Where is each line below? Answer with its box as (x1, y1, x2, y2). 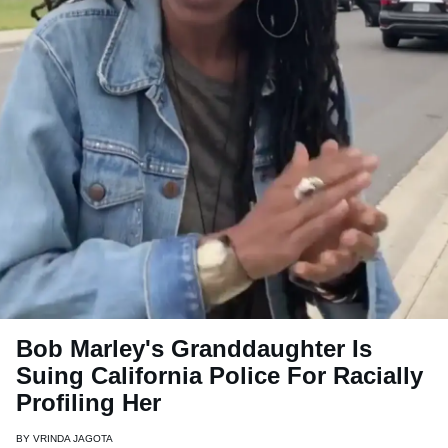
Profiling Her (16, 389, 161, 417)
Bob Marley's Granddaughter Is (16, 335, 372, 363)
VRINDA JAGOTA (33, 433, 113, 445)
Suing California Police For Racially (16, 362, 423, 390)
